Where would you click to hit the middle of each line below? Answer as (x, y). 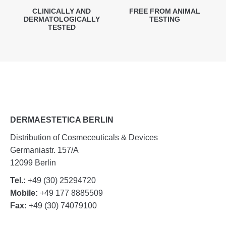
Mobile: (24, 193)
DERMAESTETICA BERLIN (62, 120)
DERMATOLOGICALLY (62, 19)
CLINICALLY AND (62, 11)
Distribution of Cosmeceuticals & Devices (84, 137)
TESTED (62, 27)
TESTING (164, 19)
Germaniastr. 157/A (44, 150)
